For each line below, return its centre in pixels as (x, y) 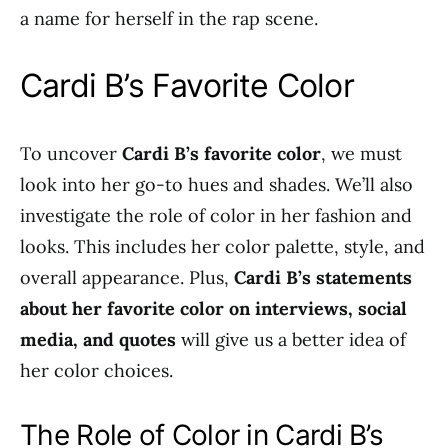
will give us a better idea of (291, 339)
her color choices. (96, 370)
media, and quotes (98, 339)
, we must (361, 153)
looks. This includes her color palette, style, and (222, 246)
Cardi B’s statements (323, 277)
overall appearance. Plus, (127, 277)
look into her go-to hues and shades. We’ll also (216, 184)
